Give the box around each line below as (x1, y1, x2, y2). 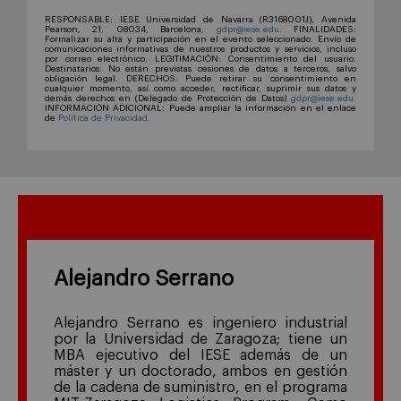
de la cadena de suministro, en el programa (54, 380, 347, 395)
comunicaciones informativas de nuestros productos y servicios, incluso (45, 44, 356, 54)
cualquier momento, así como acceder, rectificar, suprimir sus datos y (45, 83, 356, 93)
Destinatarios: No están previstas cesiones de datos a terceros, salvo (45, 64, 356, 73)
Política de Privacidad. (58, 113, 150, 123)
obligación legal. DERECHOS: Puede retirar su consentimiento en (45, 73, 356, 83)
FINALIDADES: (281, 24, 357, 34)
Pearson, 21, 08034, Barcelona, (45, 24, 217, 34)
